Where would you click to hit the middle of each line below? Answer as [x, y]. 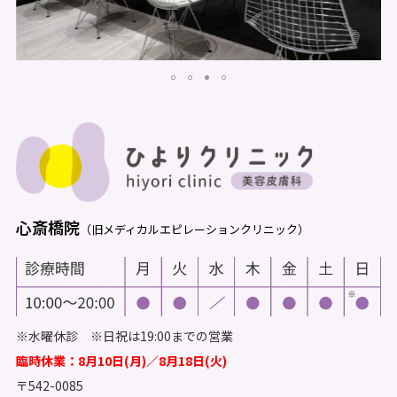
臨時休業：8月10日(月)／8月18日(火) [121, 360]
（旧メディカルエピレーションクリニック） [195, 230]
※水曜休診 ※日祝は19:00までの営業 [125, 335]
